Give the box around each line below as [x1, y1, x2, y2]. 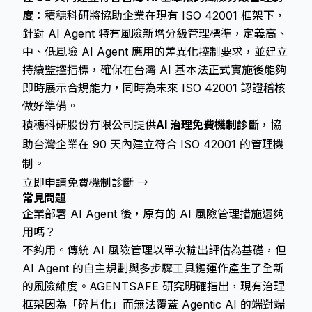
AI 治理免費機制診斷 [156, 118, 259, 132]
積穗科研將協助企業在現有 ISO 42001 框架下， [45, 8, 286, 22]
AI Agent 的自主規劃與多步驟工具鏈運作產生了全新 [22, 261, 284, 275]
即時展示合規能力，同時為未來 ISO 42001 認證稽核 [22, 81, 286, 95]
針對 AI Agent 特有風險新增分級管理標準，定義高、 [22, 26, 288, 40]
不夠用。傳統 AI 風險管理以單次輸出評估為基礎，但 [22, 243, 286, 257]
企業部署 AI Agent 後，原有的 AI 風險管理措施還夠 [22, 207, 284, 221]
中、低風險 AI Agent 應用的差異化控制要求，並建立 [22, 45, 288, 58]
